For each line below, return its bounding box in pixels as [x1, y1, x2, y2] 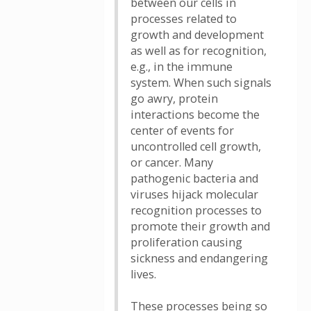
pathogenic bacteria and [131, 171, 258, 186]
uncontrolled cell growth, [131, 139, 261, 154]
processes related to [131, 11, 237, 26]
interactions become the [131, 107, 260, 122]
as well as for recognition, [131, 43, 267, 58]
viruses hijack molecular [131, 187, 258, 202]
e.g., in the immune [131, 59, 233, 74]
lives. [131, 267, 156, 282]
